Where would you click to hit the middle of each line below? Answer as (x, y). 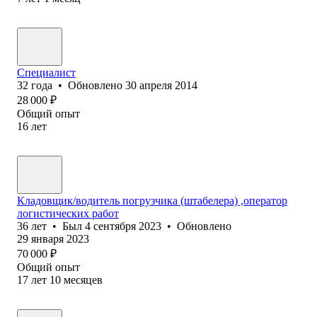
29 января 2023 (53, 238)
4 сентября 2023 (123, 226)
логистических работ (68, 213)
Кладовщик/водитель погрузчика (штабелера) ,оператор (152, 200)
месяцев (83, 279)
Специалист (46, 72)
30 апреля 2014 (161, 85)
